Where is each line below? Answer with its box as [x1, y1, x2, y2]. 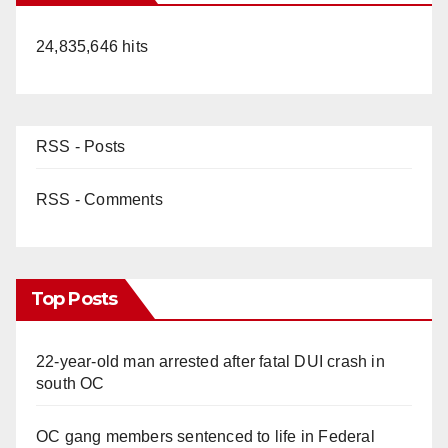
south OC [36, 374, 105, 392]
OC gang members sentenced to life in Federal [36, 427, 375, 445]
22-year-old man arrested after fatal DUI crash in [36, 352, 385, 370]
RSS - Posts [36, 137, 126, 155]
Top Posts [31, 287, 117, 310]
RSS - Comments [36, 190, 163, 208]
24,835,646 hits [36, 37, 148, 55]
